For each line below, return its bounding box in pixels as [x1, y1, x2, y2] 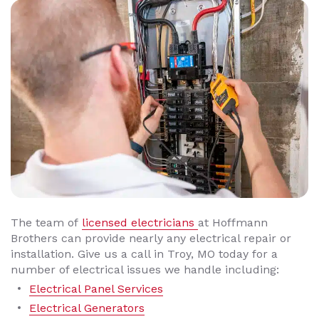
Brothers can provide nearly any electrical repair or [11, 231, 291, 245]
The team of [11, 215, 82, 229]
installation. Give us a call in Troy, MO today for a [11, 246, 278, 261]
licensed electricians [82, 215, 198, 229]
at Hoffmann [198, 215, 268, 229]
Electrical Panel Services [29, 281, 163, 296]
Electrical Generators [29, 300, 145, 315]
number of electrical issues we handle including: [11, 262, 279, 276]
